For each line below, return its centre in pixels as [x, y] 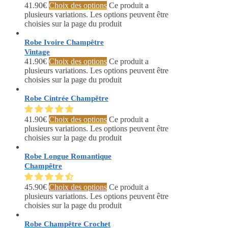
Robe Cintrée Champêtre [66, 98]
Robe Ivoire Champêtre [64, 42]
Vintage [37, 52]
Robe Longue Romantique [68, 156]
